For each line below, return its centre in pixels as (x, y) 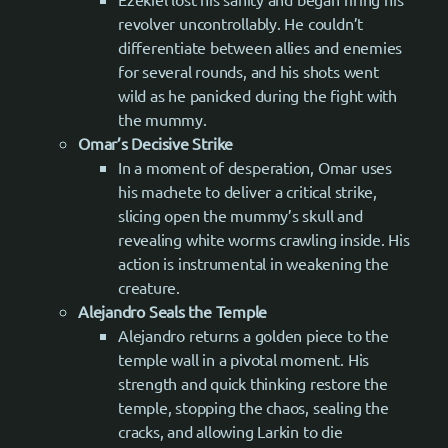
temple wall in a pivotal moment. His (244, 358)
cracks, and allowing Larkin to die (230, 430)
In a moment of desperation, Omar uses (255, 166)
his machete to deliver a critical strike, (247, 190)
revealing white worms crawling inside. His (264, 238)
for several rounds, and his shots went (248, 70)
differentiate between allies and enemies (260, 46)
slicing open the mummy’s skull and (240, 214)
